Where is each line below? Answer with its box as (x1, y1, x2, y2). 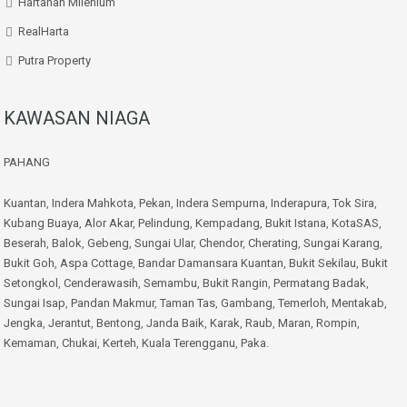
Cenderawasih (64, 276, 138, 290)
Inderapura (271, 196, 327, 210)
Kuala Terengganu (142, 336, 235, 350)
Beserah (4, 236, 46, 250)
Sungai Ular (134, 236, 194, 250)
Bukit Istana (265, 216, 326, 230)
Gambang (221, 296, 273, 310)
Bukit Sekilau (289, 256, 356, 270)
